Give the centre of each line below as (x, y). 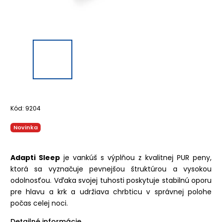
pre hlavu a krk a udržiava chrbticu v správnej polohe (111, 192)
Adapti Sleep (35, 157)
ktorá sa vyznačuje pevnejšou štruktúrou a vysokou (111, 169)
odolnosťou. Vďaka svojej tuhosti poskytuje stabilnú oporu (111, 180)
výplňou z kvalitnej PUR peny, (160, 157)
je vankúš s (84, 157)
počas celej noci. (39, 203)
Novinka (26, 127)
